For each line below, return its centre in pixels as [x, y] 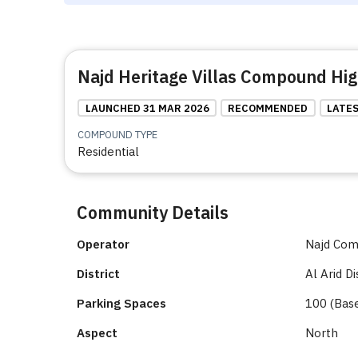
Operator [103, 245]
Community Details [153, 213]
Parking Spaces [121, 304]
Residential [108, 152]
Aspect [97, 333]
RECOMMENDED [268, 108]
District [98, 274]
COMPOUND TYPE [117, 135]
